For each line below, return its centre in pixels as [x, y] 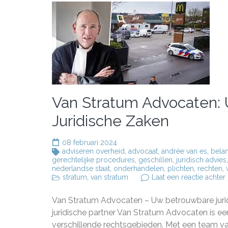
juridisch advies [201, 160]
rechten [210, 168]
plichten [181, 168]
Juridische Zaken [110, 121]
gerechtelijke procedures [93, 160]
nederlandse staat [81, 168]
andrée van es [184, 151]
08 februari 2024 [90, 142]
